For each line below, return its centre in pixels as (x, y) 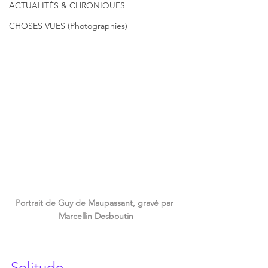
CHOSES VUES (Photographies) (68, 26)
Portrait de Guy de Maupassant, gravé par (96, 203)
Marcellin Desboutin (96, 216)
